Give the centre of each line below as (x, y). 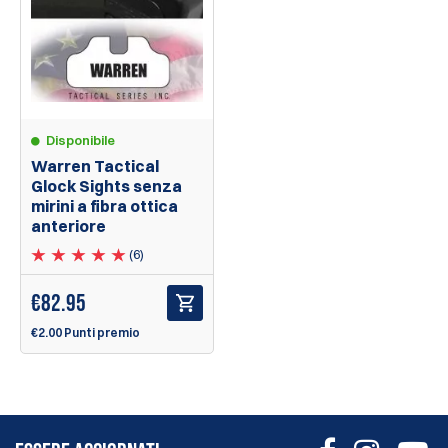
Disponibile (80, 140)
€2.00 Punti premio (85, 333)
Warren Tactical (95, 166)
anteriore (68, 226)
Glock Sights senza (106, 186)
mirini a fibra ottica (104, 206)
